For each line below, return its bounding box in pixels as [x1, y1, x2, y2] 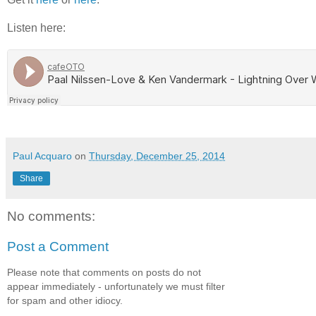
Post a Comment [7, 239, 109, 255]
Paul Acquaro [13, 150, 72, 162]
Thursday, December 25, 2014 [89, 150, 225, 162]
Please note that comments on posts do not [7, 266, 201, 278]
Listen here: [7, 21, 66, 34]
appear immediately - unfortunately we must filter [7, 280, 225, 292]
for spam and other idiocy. [7, 294, 123, 306]
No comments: [7, 208, 95, 224]
